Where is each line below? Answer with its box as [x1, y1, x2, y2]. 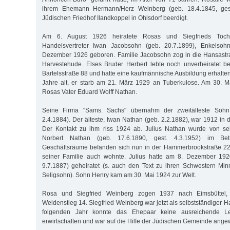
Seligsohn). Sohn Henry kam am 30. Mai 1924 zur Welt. [42, 171, 196, 179]
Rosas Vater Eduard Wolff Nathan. [42, 88, 137, 95]
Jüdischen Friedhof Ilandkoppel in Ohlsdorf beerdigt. [42, 14, 188, 22]
